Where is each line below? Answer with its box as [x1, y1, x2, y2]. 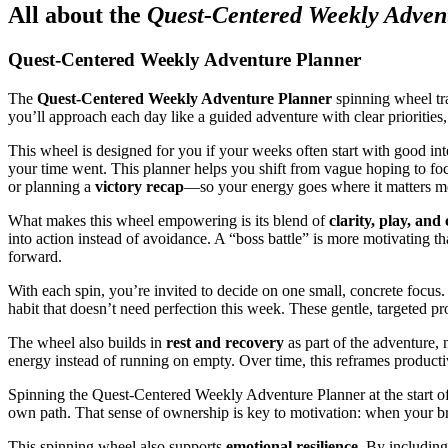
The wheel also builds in [8, 334, 166, 352]
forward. [8, 248, 62, 266]
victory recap [95, 178, 184, 196]
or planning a [8, 178, 95, 196]
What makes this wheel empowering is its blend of [8, 212, 329, 230]
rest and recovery [166, 334, 284, 352]
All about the [8, 2, 147, 29]
